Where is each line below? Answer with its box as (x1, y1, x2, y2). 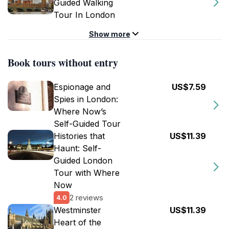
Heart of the (54, 217, 101, 227)
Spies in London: (54, 94, 118, 104)
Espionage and (54, 82, 110, 92)
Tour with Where (54, 168, 120, 178)
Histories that (54, 131, 105, 141)
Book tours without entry (8, 55, 118, 70)
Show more (88, 30, 130, 38)
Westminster (54, 205, 101, 215)
